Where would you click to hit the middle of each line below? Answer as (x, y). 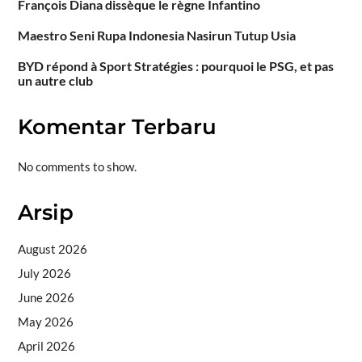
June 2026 (46, 297)
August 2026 (52, 248)
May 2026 (45, 321)
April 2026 (46, 345)
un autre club (55, 81)
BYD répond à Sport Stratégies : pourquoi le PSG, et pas (175, 66)
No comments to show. (77, 166)
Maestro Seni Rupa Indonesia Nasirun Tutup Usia (156, 36)
